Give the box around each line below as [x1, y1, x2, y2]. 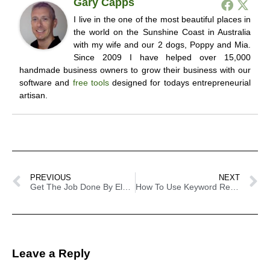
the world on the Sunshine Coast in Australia [74, 27, 251, 37]
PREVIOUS [30, 173, 71, 183]
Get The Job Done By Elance [122, 182, 131, 192]
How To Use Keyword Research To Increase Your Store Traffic [230, 182, 239, 192]
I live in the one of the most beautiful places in [74, 14, 251, 25]
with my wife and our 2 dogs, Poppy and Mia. [74, 40, 251, 50]
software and [19, 78, 73, 88]
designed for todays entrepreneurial [108, 78, 251, 88]
